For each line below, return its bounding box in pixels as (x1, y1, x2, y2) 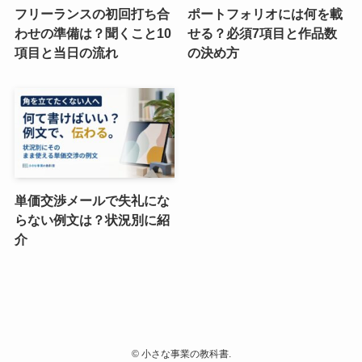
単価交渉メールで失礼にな (14, 193, 170, 208)
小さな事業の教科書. (138, 348, 231, 360)
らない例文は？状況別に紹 (14, 213, 170, 228)
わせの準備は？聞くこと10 (14, 25, 171, 40)
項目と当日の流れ (14, 44, 118, 60)
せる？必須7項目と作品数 (187, 25, 338, 40)
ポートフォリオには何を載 (187, 6, 343, 21)
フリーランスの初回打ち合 (14, 6, 170, 21)
